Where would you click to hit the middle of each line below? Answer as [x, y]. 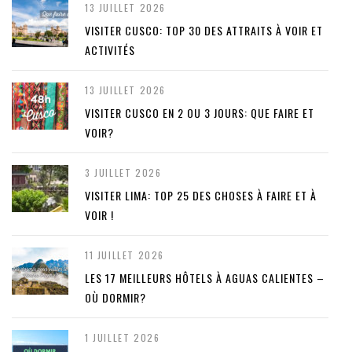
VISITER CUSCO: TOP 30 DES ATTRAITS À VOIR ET [204, 30]
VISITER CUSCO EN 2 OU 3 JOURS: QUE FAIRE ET [200, 112]
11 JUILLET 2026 [125, 255]
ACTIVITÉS [110, 49]
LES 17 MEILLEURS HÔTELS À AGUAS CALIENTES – [205, 277]
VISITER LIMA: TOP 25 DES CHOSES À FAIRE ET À [201, 195]
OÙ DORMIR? [115, 297]
